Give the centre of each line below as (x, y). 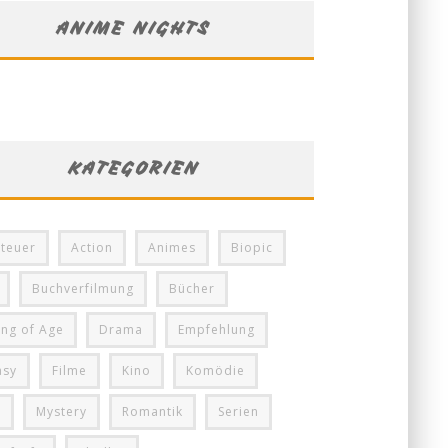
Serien (238, 411)
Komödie (215, 370)
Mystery (61, 411)
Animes (172, 247)
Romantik (152, 411)
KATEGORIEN (134, 168)
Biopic (252, 247)
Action (92, 247)
